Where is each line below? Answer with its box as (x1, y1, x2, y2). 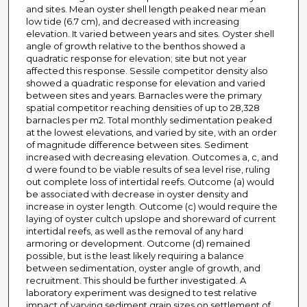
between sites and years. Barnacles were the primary (25, 90, 262, 101)
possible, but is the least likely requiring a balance (25, 250, 244, 262)
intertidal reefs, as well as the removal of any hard (25, 225, 243, 237)
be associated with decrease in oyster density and (25, 188, 248, 200)
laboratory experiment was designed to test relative (25, 287, 257, 299)
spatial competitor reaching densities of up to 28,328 (25, 102, 260, 114)
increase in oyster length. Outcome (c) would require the (25, 201, 278, 212)
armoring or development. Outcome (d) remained (25, 238, 250, 249)
